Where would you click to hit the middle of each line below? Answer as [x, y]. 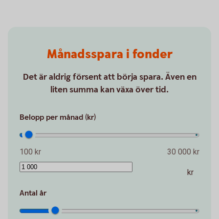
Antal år [33, 193]
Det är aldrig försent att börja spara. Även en [109, 77]
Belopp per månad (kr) [58, 117]
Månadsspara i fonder [109, 54]
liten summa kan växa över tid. [109, 89]
